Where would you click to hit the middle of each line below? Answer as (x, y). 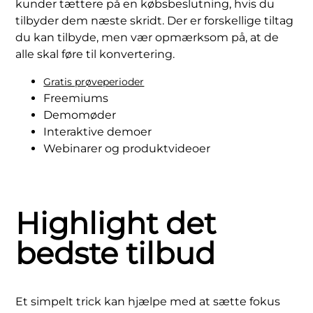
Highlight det (116, 223)
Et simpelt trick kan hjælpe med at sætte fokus (148, 301)
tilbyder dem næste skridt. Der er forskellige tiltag (155, 21)
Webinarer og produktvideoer (127, 148)
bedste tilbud (116, 253)
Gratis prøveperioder (94, 81)
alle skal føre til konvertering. (95, 54)
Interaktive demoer (98, 131)
